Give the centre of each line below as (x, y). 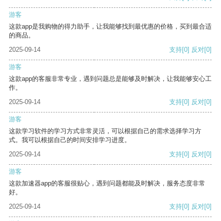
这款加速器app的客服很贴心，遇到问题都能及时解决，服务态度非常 (107, 184)
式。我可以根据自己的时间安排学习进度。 (70, 140)
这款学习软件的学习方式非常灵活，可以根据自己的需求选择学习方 (105, 131)
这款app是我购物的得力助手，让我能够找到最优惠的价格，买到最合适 (110, 27)
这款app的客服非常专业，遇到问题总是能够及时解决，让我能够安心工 (110, 79)
